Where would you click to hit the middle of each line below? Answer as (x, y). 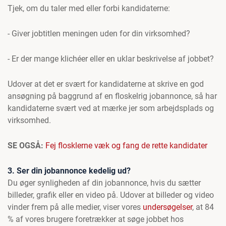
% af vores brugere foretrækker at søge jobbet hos (96, 219)
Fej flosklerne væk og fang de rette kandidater (126, 146)
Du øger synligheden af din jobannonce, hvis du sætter (104, 183)
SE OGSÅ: (26, 146)
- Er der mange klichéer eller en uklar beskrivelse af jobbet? (111, 59)
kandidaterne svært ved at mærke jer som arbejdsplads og (111, 108)
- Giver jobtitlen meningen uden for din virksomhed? (99, 34)
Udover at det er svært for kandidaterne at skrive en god (106, 84)
